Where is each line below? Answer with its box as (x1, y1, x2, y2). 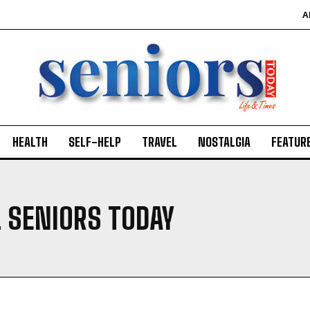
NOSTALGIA (198, 134, 250, 149)
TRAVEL (142, 134, 177, 149)
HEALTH (12, 134, 48, 149)
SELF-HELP (69, 134, 121, 149)
